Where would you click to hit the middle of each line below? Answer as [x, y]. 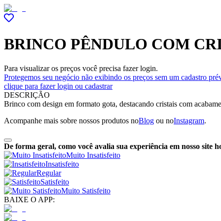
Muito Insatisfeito [93, 155]
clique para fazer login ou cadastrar [58, 86]
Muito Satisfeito [86, 190]
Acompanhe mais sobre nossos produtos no [71, 120]
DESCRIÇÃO [27, 95]
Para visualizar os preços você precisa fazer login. [81, 68]
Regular [49, 173]
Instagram [189, 120]
